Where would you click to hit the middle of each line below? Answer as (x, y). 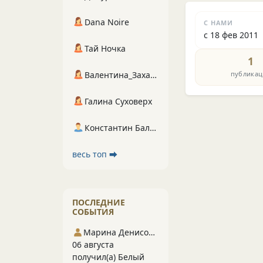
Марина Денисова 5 (152, 232)
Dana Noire (107, 22)
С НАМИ (218, 22)
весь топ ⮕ (95, 154)
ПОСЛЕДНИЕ (99, 202)
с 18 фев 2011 (231, 35)
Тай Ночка (105, 48)
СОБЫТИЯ (93, 212)
